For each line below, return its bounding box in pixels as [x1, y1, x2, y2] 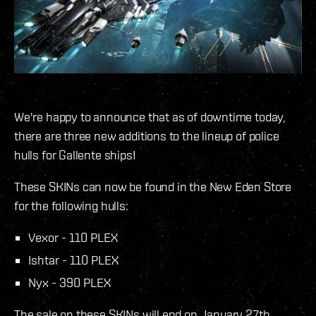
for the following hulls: [14, 197, 128, 213]
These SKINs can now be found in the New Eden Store [14, 178, 292, 194]
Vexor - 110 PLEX [28, 229, 118, 245]
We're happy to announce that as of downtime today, [14, 109, 286, 124]
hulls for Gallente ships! [14, 147, 136, 162]
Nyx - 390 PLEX [28, 274, 111, 290]
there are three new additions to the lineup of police [14, 128, 279, 143]
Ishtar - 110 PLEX [28, 252, 119, 267]
